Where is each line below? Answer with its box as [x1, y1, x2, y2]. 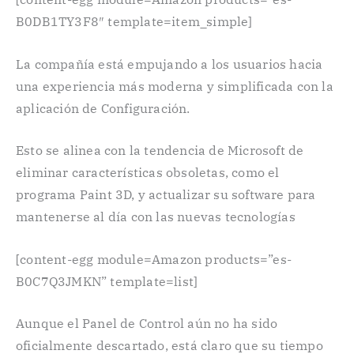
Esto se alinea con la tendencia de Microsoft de [16, 142, 304, 159]
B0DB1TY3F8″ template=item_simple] [16, 13, 253, 29]
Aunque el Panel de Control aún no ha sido [16, 315, 278, 332]
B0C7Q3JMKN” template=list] [16, 273, 198, 289]
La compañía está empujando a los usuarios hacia [16, 55, 323, 72]
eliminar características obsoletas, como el [16, 164, 280, 181]
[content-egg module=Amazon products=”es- [16, 250, 292, 267]
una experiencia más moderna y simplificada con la [16, 77, 333, 94]
